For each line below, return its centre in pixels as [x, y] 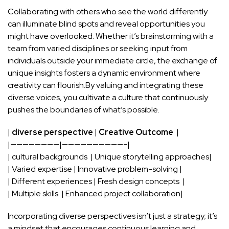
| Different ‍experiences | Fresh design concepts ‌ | [96, 181]
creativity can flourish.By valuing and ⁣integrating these [106, 85]
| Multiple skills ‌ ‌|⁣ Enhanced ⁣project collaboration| [95, 193]
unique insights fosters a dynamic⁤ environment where [104, 73]
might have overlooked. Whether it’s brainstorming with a [111, 36]
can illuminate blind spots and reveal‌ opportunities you [106, 24]
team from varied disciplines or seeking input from [98, 48]
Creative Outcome [136, 132]
